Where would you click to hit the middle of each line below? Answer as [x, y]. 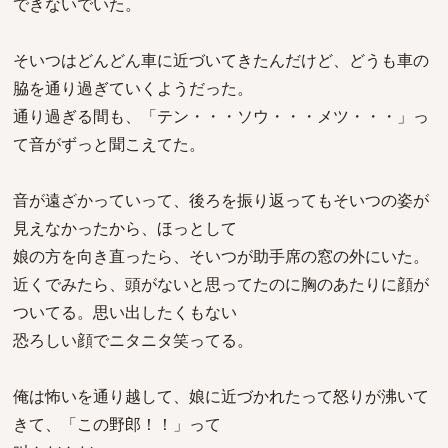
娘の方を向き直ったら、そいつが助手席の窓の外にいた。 [221, 256]
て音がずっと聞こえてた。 [109, 144]
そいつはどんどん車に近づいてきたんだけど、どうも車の [221, 60]
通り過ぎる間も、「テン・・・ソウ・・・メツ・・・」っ [221, 116]
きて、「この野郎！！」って [117, 424]
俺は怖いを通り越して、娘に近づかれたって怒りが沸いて [221, 396]
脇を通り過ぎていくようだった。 [133, 88]
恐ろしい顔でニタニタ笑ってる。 [133, 340]
